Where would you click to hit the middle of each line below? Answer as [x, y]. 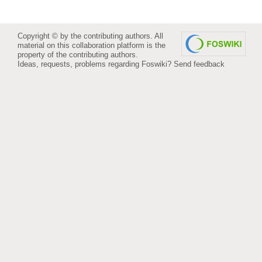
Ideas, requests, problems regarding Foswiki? [96, 64]
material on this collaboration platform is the [92, 45]
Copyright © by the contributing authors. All [90, 36]
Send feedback [199, 64]
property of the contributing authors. [78, 54]
